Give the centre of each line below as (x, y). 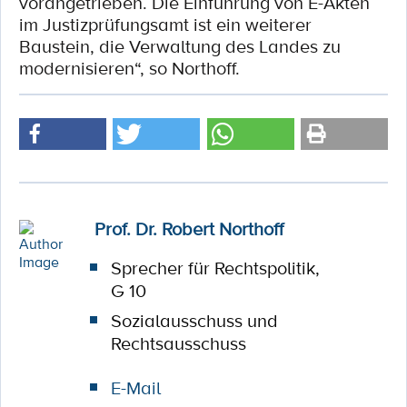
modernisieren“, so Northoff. (129, 68)
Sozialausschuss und (194, 321)
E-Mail (135, 388)
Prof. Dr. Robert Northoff (189, 229)
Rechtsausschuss (178, 343)
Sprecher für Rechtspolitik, (215, 268)
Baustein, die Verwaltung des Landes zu (180, 46)
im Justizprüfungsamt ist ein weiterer (165, 25)
